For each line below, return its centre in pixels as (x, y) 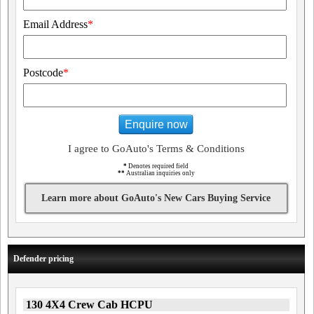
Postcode (43, 73)
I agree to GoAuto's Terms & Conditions (156, 149)
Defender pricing (43, 259)
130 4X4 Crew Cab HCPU (89, 305)
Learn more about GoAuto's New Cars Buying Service (156, 198)
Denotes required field (158, 166)
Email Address (55, 24)
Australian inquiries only (159, 173)
